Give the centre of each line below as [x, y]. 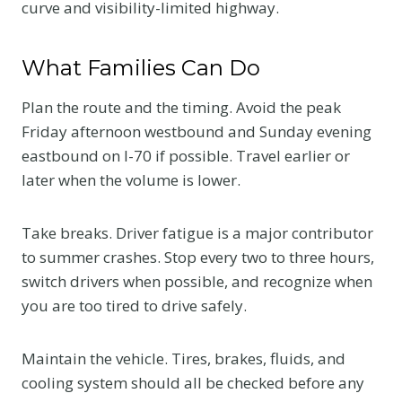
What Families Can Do [141, 67]
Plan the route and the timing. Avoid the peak [181, 107]
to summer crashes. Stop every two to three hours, [198, 257]
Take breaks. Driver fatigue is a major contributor [197, 232]
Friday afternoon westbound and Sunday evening [197, 131]
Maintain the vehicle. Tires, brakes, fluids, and [184, 358]
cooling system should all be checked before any [193, 382]
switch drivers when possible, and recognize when [197, 281]
